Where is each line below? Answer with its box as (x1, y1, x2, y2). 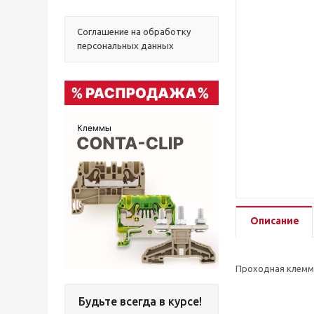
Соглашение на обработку (77, 27, 191, 36)
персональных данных (77, 41, 174, 50)
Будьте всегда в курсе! (78, 295, 202, 308)
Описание (250, 215, 299, 227)
